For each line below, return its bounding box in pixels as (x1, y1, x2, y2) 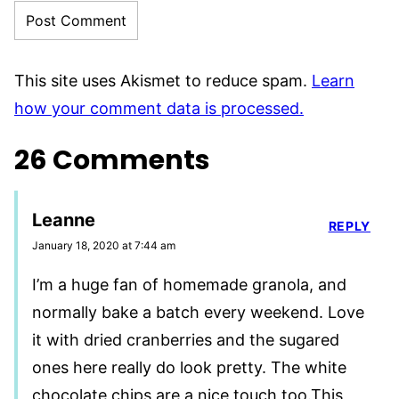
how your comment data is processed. (14, 99, 304, 118)
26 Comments (14, 141, 210, 179)
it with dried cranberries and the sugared (32, 330, 339, 349)
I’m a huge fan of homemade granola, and (32, 274, 346, 294)
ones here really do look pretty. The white (32, 357, 346, 377)
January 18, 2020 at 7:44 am (32, 238, 175, 252)
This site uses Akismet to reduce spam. (14, 71, 312, 91)
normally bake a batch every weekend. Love (32, 302, 364, 322)
